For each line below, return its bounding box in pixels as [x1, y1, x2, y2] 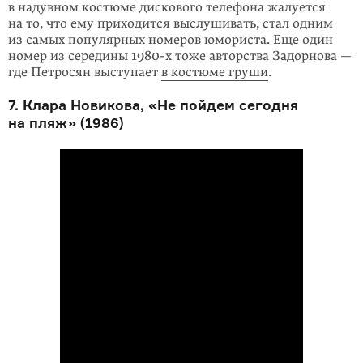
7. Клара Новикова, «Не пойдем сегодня [8, 96, 298, 113]
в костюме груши [161, 64, 268, 80]
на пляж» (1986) [8, 114, 124, 131]
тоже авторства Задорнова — [172, 48, 352, 64]
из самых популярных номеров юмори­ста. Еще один [8, 32, 333, 48]
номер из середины [8, 48, 131, 64]
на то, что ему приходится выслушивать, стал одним [8, 15, 333, 32]
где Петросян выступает [8, 64, 161, 80]
